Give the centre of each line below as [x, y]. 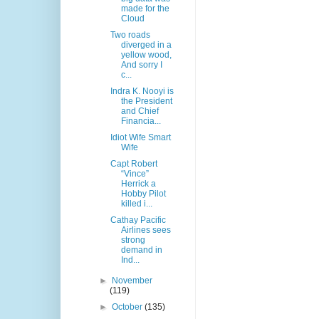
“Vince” [135, 174]
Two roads [130, 35]
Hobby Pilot [143, 194]
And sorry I [141, 65]
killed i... [136, 204]
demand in [141, 250]
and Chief [140, 111]
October [129, 307]
